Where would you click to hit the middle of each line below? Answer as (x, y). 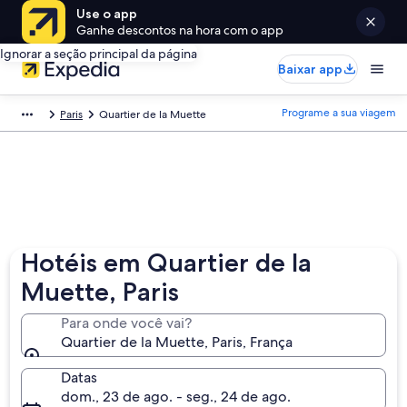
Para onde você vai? (127, 323)
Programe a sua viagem (339, 113)
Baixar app (310, 69)
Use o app (107, 14)
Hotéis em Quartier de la (167, 263)
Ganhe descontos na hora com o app (180, 30)
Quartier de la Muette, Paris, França (177, 342)
